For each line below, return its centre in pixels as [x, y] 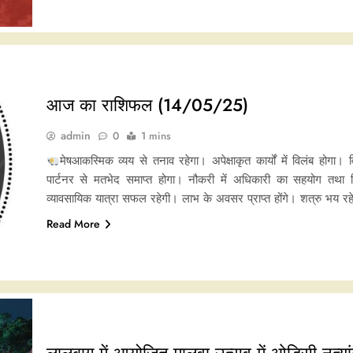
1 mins [156, 136]
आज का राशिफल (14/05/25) [147, 104]
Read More [73, 223]
